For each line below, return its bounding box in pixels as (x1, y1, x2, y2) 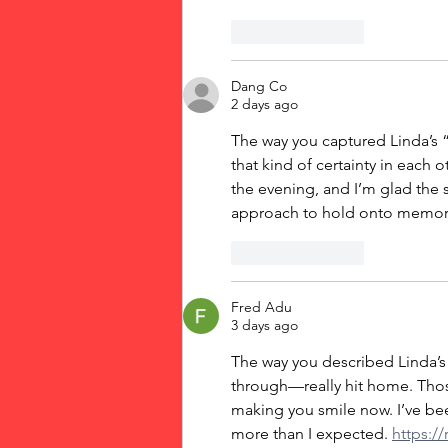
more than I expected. (231, 424, 392, 444)
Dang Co (231, 77, 287, 96)
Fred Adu (231, 298, 292, 317)
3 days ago (231, 316, 298, 335)
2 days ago (231, 95, 298, 114)
